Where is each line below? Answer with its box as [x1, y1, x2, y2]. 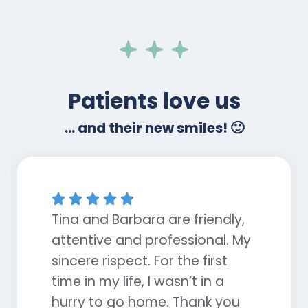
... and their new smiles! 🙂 [64, 118, 244, 138]
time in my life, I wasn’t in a [52, 272, 224, 291]
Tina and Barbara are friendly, [52, 210, 245, 230]
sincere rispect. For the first [52, 252, 228, 271]
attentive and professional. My [52, 231, 251, 250]
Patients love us [67, 86, 241, 117]
